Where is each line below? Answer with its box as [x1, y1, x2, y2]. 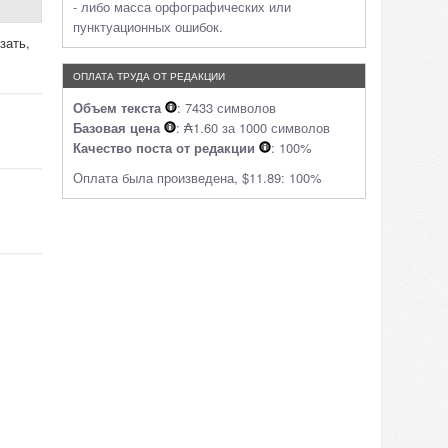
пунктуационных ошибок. [73, 17, 223, 36]
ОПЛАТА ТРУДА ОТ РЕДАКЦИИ [73, 69, 225, 83]
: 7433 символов [177, 98, 276, 117]
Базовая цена [73, 118, 160, 137]
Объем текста [73, 98, 161, 117]
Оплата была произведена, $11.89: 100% [73, 168, 322, 187]
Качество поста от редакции [73, 138, 255, 157]
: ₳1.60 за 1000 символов [176, 118, 330, 137]
